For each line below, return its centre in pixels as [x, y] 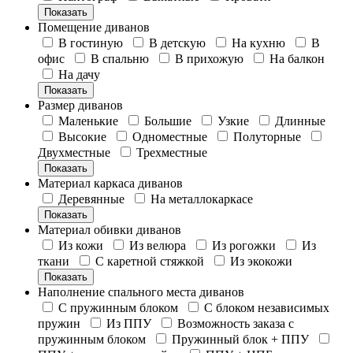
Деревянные [93, 199]
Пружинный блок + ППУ [242, 339]
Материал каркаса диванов [110, 183]
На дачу [79, 74]
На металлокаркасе [202, 199]
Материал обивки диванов [110, 229]
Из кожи [82, 245]
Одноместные [171, 136]
